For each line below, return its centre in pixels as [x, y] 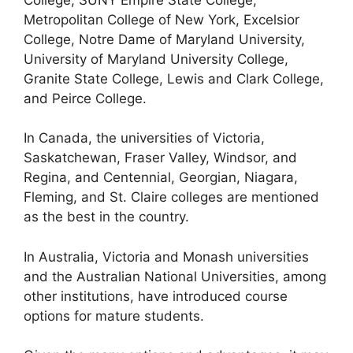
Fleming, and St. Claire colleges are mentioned [171, 197]
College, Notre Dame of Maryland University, [164, 39]
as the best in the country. [106, 217]
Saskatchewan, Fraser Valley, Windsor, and [160, 158]
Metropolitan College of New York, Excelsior [162, 19]
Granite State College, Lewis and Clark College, [174, 78]
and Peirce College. [85, 98]
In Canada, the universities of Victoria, [144, 138]
